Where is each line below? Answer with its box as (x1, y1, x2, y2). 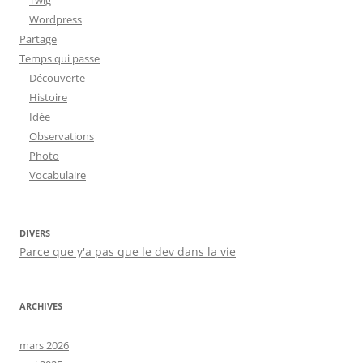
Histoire (29, 90, 67, 105)
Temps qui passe (19, 51, 100, 66)
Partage (19, 32, 57, 46)
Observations (29, 129, 94, 143)
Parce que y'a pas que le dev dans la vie (19, 244, 236, 259)
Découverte (29, 70, 85, 85)
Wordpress (29, 12, 82, 27)
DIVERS (19, 227, 50, 239)
